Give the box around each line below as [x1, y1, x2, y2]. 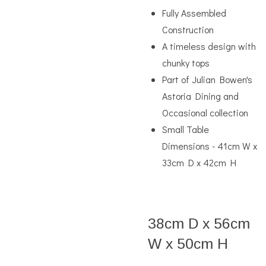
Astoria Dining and [162, 90, 239, 102]
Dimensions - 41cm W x [162, 140, 257, 152]
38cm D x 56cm [148, 216, 250, 232]
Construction [162, 23, 214, 36]
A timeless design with [162, 40, 256, 52]
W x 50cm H [148, 236, 228, 252]
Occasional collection [162, 106, 248, 119]
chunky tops [162, 56, 212, 69]
